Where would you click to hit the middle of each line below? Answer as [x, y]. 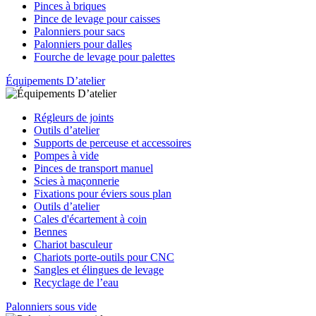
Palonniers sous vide [51, 306]
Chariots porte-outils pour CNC [104, 257]
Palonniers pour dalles [83, 44]
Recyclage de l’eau [76, 282]
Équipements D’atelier [55, 81]
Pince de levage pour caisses [97, 19]
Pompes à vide [66, 156]
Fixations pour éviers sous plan [103, 194]
